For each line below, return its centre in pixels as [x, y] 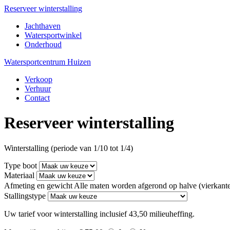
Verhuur [38, 89]
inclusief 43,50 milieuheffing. [147, 214]
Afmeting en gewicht [39, 185]
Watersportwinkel [53, 35]
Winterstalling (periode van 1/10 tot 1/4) [69, 148]
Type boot [21, 165]
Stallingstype [25, 196]
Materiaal [19, 175]
